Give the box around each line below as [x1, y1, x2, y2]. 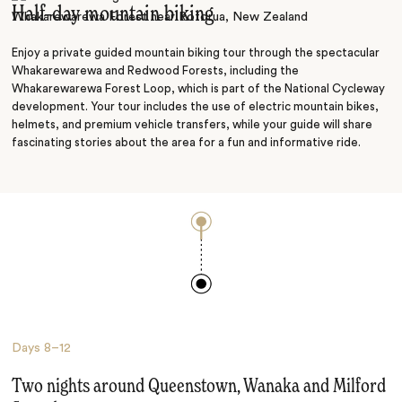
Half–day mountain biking [12, 4, 214, 27]
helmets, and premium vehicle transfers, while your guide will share [12, 118, 373, 132]
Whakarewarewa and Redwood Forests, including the [12, 65, 300, 78]
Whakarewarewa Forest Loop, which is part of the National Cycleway [12, 83, 386, 96]
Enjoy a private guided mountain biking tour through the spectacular [12, 47, 380, 60]
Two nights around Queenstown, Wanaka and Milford [12, 377, 387, 398]
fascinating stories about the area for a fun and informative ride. [12, 136, 362, 150]
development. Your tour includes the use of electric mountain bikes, [12, 100, 380, 114]
